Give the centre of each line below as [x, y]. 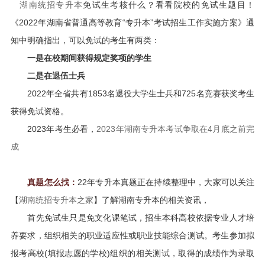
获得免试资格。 [39, 111]
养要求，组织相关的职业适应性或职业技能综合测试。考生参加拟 [132, 235]
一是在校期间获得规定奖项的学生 [81, 58]
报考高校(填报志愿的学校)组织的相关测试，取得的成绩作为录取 [132, 253]
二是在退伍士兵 [48, 76]
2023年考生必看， [54, 129]
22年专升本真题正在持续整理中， [141, 182]
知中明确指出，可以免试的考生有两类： [85, 40]
